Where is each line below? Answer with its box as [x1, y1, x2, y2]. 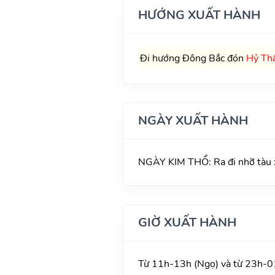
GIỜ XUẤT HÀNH [137, 214, 236, 231]
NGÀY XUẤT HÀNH [137, 112, 248, 129]
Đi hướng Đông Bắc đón [139, 51, 246, 65]
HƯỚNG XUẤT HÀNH [137, 6, 260, 23]
